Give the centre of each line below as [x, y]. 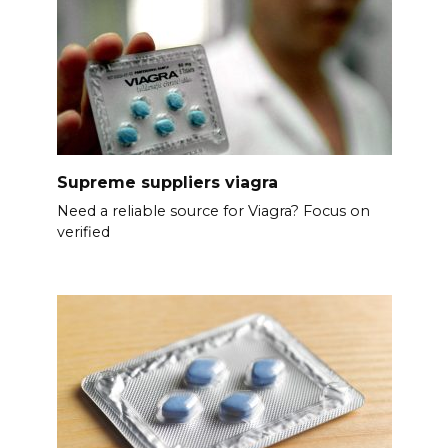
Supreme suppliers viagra [167, 182]
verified [83, 232]
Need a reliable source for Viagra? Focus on [213, 211]
